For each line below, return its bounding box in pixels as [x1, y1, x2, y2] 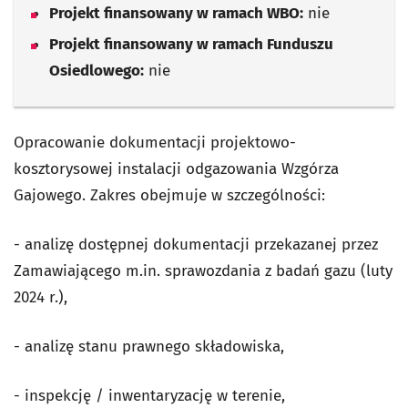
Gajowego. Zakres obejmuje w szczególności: [14, 186, 325, 205]
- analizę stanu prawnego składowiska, [14, 337, 284, 356]
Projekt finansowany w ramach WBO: [49, 4, 303, 23]
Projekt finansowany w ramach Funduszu [49, 35, 333, 54]
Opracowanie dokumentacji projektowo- [14, 133, 296, 152]
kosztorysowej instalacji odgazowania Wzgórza [14, 159, 339, 178]
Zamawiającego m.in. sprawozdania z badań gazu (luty [14, 261, 393, 280]
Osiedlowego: [49, 61, 144, 80]
